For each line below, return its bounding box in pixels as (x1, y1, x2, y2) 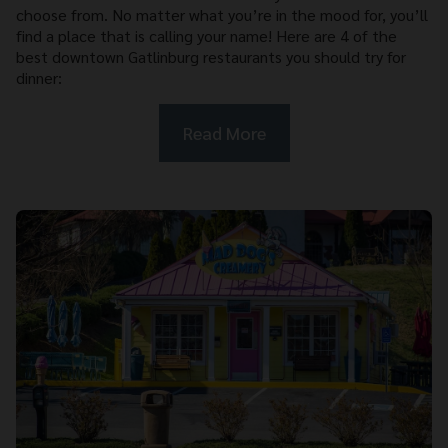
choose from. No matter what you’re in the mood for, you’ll (16, 4, 428, 26)
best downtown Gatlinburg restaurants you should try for (16, 46, 406, 68)
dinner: (16, 67, 62, 89)
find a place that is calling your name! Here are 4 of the (16, 25, 397, 47)
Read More (182, 121, 266, 145)
